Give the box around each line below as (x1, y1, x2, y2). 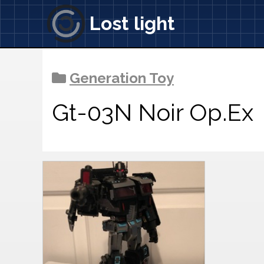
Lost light (90, 12, 175, 34)
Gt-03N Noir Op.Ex (52, 98, 253, 126)
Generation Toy (70, 69, 174, 87)
